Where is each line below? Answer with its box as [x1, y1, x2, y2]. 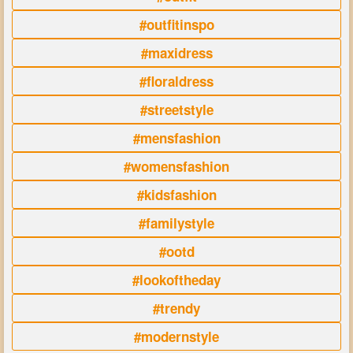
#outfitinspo [139, 15, 214, 35]
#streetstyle [139, 100, 214, 120]
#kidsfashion [136, 185, 217, 205]
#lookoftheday [132, 270, 221, 290]
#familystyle [139, 214, 214, 233]
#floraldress [139, 72, 214, 91]
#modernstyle [134, 327, 219, 347]
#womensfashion [124, 157, 229, 176]
